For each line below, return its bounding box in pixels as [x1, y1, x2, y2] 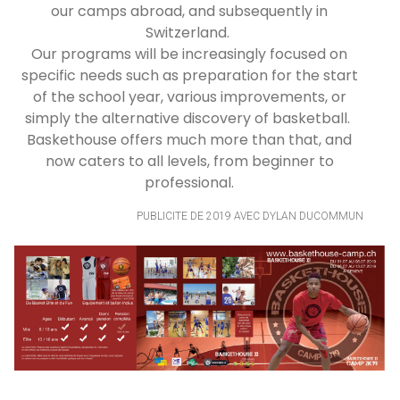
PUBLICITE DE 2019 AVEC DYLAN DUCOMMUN [137, 209, 363, 222]
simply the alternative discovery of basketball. [25, 107, 354, 129]
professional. [145, 171, 234, 193]
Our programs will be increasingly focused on [31, 43, 347, 64]
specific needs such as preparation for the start [21, 64, 358, 86]
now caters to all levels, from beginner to [45, 150, 334, 171]
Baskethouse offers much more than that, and [27, 129, 352, 150]
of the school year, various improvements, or [32, 86, 346, 107]
